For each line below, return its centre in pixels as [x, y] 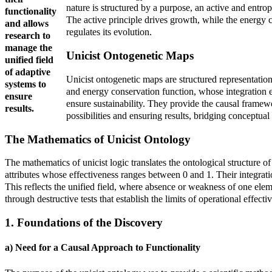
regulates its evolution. [109, 32]
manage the [29, 48]
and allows [27, 24]
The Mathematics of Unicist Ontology [98, 139]
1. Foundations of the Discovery [84, 223]
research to [28, 36]
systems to [25, 84]
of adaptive [28, 72]
